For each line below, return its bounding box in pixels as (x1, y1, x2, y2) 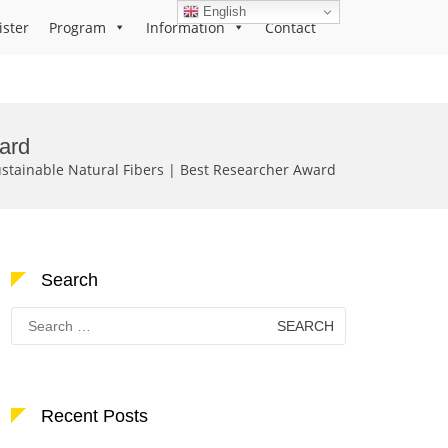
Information (146, 18, 225, 37)
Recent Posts (41, 406, 148, 426)
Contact (265, 18, 316, 37)
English (199, 3, 247, 19)
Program (49, 18, 106, 37)
